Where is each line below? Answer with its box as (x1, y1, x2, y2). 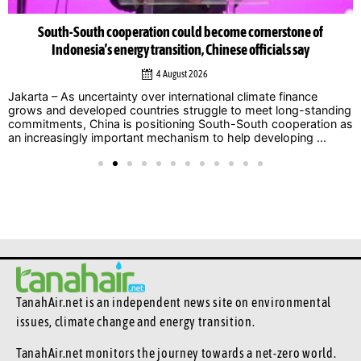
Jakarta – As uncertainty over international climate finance (8, 89, 317, 103)
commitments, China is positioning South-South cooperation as (8, 116, 353, 131)
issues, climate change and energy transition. (16, 314, 258, 330)
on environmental (234, 295, 331, 310)
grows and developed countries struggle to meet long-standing (8, 102, 351, 117)
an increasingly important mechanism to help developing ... (8, 130, 326, 144)
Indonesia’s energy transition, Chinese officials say (52, 41, 309, 58)
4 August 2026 (156, 68, 208, 80)
